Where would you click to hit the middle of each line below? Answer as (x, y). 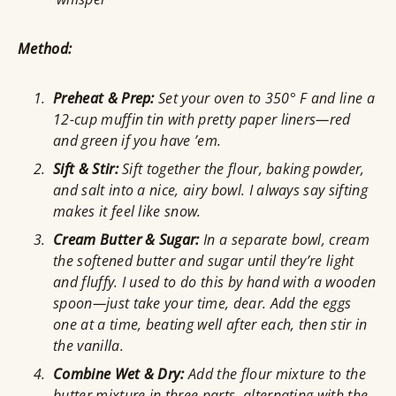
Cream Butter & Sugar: (126, 240)
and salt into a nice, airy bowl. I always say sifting (210, 190)
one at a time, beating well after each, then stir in (210, 325)
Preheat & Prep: (104, 99)
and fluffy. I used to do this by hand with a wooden (215, 282)
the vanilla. (88, 346)
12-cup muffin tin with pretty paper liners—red (202, 120)
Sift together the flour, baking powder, (241, 169)
